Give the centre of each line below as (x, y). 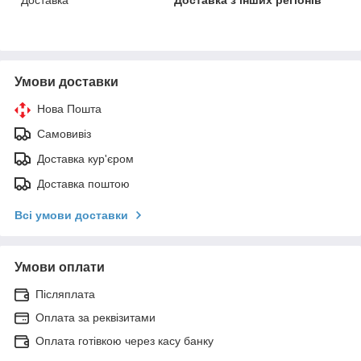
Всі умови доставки (71, 215)
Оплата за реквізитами (95, 317)
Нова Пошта (69, 108)
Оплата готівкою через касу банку (124, 340)
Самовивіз (64, 133)
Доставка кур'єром (85, 158)
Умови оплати (60, 267)
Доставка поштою (83, 183)
